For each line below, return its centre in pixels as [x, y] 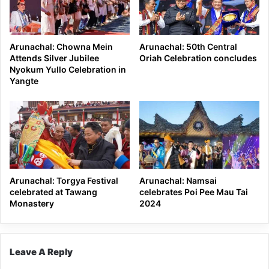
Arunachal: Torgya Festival [64, 180]
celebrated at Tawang [53, 192]
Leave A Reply [41, 252]
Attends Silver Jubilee [54, 58]
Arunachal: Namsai [178, 180]
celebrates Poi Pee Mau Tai [194, 192]
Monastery [32, 203]
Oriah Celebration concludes [198, 58]
